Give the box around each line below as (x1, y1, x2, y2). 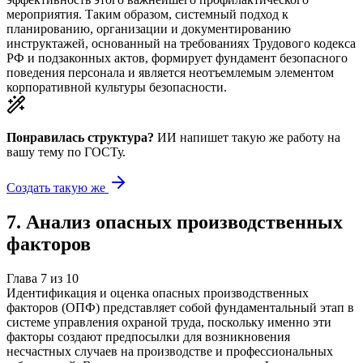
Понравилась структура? (6, 130, 154, 144)
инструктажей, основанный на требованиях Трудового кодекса (6, 36, 356, 50)
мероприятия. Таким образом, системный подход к (6, 6, 288, 21)
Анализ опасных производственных (26, 211, 343, 233)
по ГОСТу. (64, 144, 126, 159)
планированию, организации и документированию (6, 21, 291, 36)
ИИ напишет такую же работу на (154, 130, 340, 144)
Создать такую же (6, 180, 109, 194)
